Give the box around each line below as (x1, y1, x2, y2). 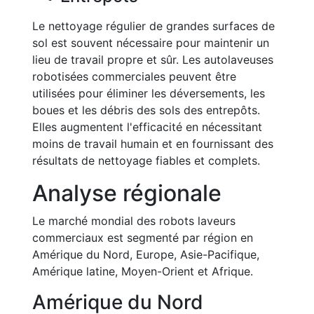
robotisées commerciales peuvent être (32, 69, 236, 83)
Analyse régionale (32, 179, 221, 207)
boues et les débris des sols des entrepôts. (32, 103, 260, 117)
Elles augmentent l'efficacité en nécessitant (32, 120, 262, 134)
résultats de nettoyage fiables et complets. (32, 153, 260, 168)
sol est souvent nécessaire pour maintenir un (32, 36, 269, 50)
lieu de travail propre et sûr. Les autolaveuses (32, 53, 273, 67)
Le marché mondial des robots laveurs (32, 214, 235, 228)
